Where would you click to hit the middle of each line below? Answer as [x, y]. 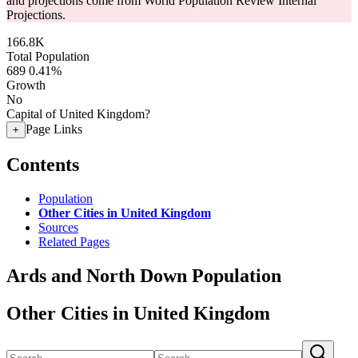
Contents [43, 164]
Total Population [48, 56]
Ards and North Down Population [144, 275]
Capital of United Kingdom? [78, 114]
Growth [26, 85]
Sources [58, 227]
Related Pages [74, 241]
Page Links [54, 129]
